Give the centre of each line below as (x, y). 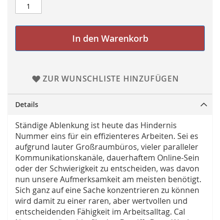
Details (27, 105)
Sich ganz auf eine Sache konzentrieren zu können (107, 190)
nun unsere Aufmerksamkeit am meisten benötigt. (108, 179)
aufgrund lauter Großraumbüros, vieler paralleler (107, 147)
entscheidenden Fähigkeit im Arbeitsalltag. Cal (100, 212)
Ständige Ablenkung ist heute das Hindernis (96, 125)
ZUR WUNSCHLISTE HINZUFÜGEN (111, 79)
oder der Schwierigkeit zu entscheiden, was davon (107, 169)
